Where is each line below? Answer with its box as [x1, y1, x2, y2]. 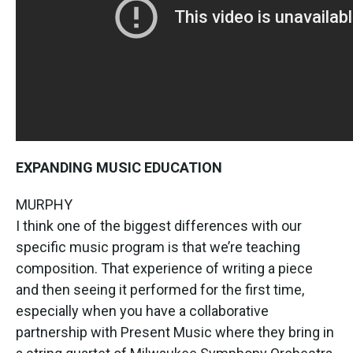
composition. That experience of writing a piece [16, 259, 313, 277]
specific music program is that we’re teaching [16, 238, 300, 255]
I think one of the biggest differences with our [16, 217, 302, 234]
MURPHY [16, 195, 72, 213]
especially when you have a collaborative [16, 302, 269, 319]
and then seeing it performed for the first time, [16, 281, 304, 298]
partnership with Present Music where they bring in [16, 323, 334, 340]
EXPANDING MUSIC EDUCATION [16, 158, 222, 176]
